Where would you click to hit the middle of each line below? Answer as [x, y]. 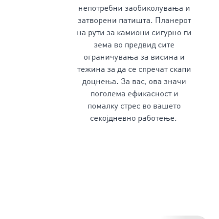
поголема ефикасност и [134, 94]
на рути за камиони [114, 33]
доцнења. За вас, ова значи [134, 82]
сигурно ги [172, 33]
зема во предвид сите [134, 45]
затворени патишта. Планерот [134, 21]
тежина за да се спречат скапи [134, 70]
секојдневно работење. [133, 119]
